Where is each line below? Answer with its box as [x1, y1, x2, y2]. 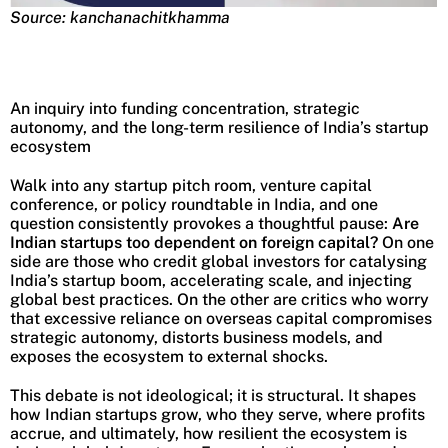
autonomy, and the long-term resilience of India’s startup [10, 118, 429, 138]
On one [378, 233, 434, 253]
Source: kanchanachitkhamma [10, 8, 230, 28]
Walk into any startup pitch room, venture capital [10, 176, 372, 196]
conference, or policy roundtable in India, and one [10, 195, 378, 215]
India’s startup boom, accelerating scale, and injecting [10, 271, 412, 291]
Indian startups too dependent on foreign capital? [10, 233, 378, 253]
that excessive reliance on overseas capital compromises [10, 309, 432, 329]
